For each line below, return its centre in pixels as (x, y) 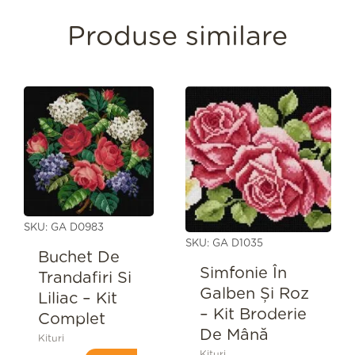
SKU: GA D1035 (224, 244)
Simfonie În (243, 273)
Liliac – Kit (77, 298)
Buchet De (78, 257)
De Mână (234, 335)
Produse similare (177, 38)
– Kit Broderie (253, 314)
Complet (71, 319)
